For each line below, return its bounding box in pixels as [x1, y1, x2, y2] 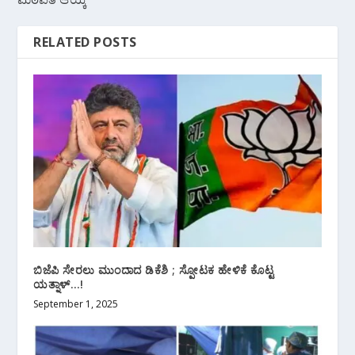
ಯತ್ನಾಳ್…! [33, 277, 84, 292]
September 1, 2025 [33, 297, 119, 311]
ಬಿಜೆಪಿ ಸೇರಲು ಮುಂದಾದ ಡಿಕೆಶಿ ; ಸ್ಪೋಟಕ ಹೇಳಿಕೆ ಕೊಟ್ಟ [33, 262, 274, 278]
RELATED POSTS [33, 33, 137, 52]
